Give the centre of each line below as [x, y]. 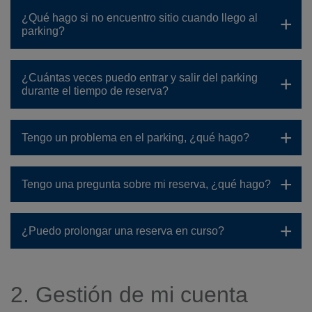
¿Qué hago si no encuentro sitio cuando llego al [140, 18]
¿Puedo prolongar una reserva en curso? [123, 231]
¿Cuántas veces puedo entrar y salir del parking [140, 78]
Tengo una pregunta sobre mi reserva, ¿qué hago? [146, 184]
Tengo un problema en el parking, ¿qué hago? [135, 138]
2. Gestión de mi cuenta [129, 295]
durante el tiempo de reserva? [95, 91]
